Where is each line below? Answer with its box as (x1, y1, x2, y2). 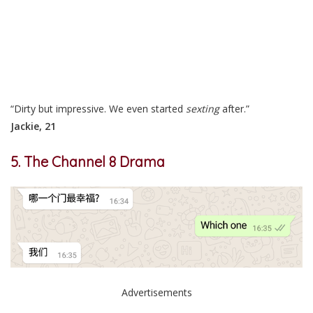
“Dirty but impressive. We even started (10, 102, 186, 116)
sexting (186, 102, 219, 116)
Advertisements (121, 285, 192, 299)
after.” (219, 102, 249, 116)
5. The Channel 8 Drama (10, 152, 165, 170)
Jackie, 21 (10, 119, 56, 133)
